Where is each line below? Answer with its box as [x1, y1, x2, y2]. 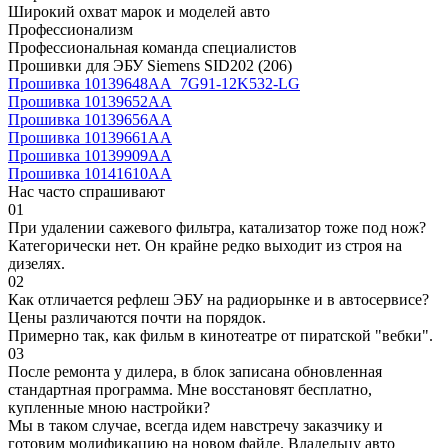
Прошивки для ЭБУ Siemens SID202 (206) [8, 56, 292, 74]
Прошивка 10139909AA [8, 146, 172, 164]
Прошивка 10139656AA [8, 110, 172, 128]
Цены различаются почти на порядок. [8, 308, 266, 326]
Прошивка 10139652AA [8, 92, 172, 110]
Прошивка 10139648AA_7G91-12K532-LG [8, 74, 300, 92]
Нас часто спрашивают [8, 182, 165, 200]
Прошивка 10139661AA [8, 128, 172, 146]
